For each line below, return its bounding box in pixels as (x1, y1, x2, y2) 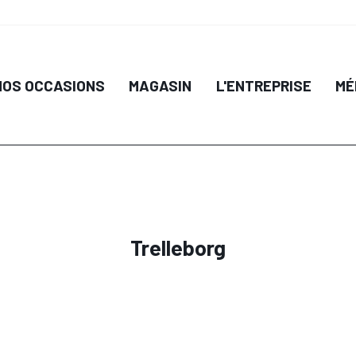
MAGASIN (129, 75, 192, 95)
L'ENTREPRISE (215, 75, 311, 95)
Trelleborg (130, 234, 226, 260)
